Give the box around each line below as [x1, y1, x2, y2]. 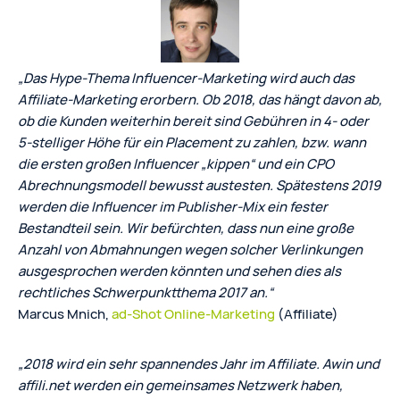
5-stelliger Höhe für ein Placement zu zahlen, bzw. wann [18, 132, 366, 152]
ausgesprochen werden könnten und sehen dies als [18, 261, 341, 280]
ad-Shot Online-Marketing [112, 304, 275, 323]
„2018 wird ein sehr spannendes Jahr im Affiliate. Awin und [18, 354, 379, 373]
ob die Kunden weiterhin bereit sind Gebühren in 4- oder [18, 111, 369, 130]
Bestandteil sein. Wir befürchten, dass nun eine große [18, 218, 354, 237]
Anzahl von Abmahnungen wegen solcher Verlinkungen [18, 239, 362, 259]
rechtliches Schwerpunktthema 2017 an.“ [18, 282, 273, 302]
